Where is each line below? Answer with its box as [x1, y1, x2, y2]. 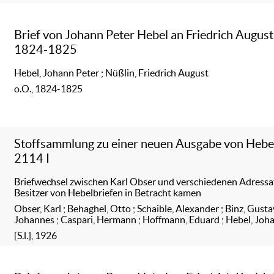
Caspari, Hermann [61, 213, 137, 225]
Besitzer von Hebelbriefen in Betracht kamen [14, 187, 202, 198]
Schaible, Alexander [137, 202, 220, 214]
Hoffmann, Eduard [143, 213, 220, 225]
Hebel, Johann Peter [14, 67, 100, 78]
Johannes [14, 213, 55, 225]
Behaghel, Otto [67, 202, 131, 214]
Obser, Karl [14, 202, 62, 214]
